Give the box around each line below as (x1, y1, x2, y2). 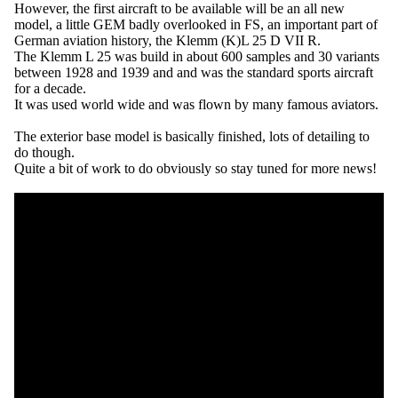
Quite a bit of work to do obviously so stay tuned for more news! (14, 160, 377, 176)
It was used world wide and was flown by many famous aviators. (14, 96, 378, 112)
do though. (14, 144, 75, 160)
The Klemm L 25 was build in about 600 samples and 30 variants (14, 48, 379, 64)
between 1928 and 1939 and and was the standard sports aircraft (14, 64, 373, 80)
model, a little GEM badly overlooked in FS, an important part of (14, 16, 378, 32)
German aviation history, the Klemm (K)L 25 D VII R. (14, 32, 321, 48)
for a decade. (14, 80, 86, 96)
